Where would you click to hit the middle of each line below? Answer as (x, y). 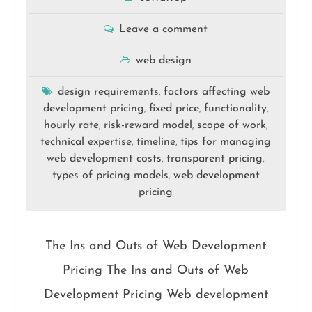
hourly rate (71, 125)
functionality (235, 109)
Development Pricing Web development (156, 295)
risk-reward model (148, 125)
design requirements (109, 92)
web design (164, 61)
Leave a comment (164, 29)
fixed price (174, 109)
